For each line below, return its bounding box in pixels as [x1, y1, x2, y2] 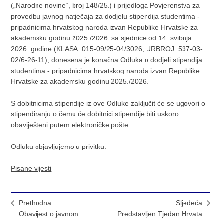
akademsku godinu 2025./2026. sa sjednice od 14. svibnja [11, 34, 192, 42]
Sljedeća [175, 198, 202, 207]
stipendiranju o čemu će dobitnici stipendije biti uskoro [11, 110, 179, 118]
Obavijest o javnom [19, 209, 79, 218]
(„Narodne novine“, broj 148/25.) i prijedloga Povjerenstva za [11, 1, 200, 9]
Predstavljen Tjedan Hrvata [117, 209, 202, 218]
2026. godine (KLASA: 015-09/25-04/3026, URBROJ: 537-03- [11, 44, 203, 53]
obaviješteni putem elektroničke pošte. [11, 120, 131, 129]
